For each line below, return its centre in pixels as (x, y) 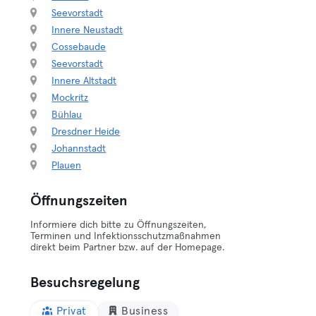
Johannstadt (79, 149)
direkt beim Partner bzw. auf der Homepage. (128, 248)
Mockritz (70, 98)
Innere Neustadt (87, 30)
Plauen (67, 166)
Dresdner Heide (86, 132)
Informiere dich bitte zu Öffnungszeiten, (119, 225)
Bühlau (67, 115)
